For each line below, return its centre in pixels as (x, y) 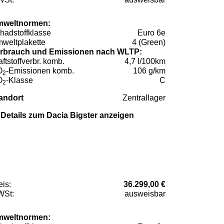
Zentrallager (144, 97)
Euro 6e (151, 32)
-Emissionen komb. (40, 70)
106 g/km (149, 70)
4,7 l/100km (145, 61)
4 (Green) (149, 42)
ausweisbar (145, 193)
